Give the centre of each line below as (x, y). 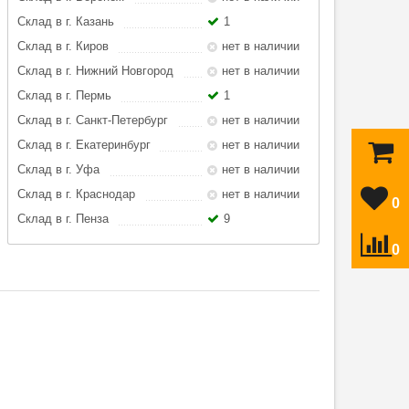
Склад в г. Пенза (63, 219)
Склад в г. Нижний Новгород (95, 71)
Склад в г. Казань (65, 21)
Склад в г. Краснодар (76, 194)
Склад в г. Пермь (64, 95)
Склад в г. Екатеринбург (84, 145)
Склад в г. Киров (63, 46)
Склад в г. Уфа (58, 169)
